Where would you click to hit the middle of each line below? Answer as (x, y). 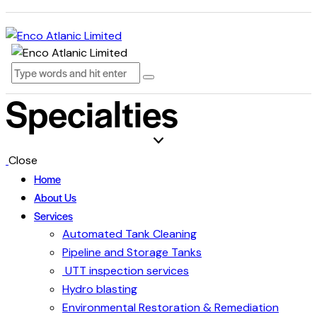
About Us (55, 197)
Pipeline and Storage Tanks (132, 253)
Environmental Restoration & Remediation (171, 308)
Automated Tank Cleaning (129, 234)
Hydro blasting (100, 289)
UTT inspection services (126, 271)
